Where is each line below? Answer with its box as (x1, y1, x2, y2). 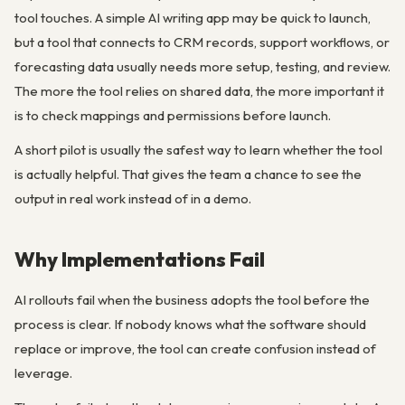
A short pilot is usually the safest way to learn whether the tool (14, 141, 382, 159)
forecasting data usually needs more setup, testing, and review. (14, 57, 391, 75)
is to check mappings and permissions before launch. (14, 106, 331, 124)
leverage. (14, 364, 72, 382)
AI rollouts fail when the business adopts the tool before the (14, 291, 370, 309)
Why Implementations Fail (14, 245, 265, 272)
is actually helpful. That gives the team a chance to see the (14, 165, 362, 184)
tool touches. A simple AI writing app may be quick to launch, (14, 8, 371, 26)
